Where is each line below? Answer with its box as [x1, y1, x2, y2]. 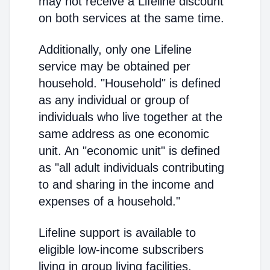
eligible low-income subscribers [39, 243, 204, 256]
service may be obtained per [39, 60, 190, 73]
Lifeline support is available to [39, 226, 196, 239]
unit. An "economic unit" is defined [39, 144, 220, 157]
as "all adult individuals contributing [39, 161, 224, 174]
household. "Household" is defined [39, 77, 221, 90]
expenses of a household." [39, 195, 180, 208]
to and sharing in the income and [39, 178, 214, 191]
